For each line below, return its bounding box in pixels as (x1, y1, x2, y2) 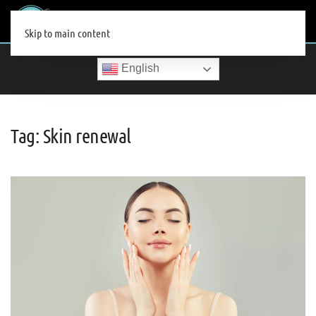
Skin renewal (42, 124, 131, 147)
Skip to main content (25, 26, 110, 39)
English (118, 62, 159, 75)
